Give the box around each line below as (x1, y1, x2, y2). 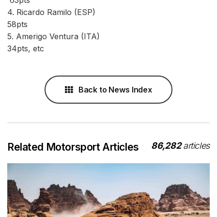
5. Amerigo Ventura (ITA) (7, 31, 201, 41)
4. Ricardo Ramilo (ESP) (7, 7, 207, 17)
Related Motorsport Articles (7, 140, 139, 153)
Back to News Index (76, 84, 152, 94)
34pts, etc (7, 43, 44, 53)
